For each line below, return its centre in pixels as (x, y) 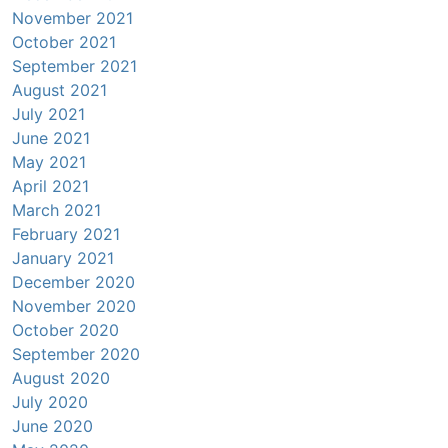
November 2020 (74, 306)
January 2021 (63, 258)
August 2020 (61, 378)
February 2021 (66, 234)
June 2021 (51, 138)
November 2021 (72, 18)
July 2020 (50, 402)
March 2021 (56, 210)
